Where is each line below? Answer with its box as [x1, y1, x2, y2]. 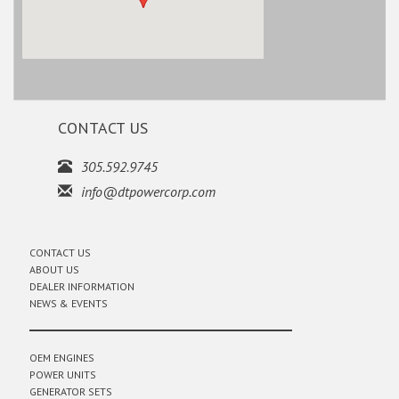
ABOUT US [29, 263, 79, 276]
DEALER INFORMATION [29, 280, 134, 293]
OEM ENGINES [29, 351, 94, 364]
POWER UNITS [29, 368, 96, 381]
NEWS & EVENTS [29, 297, 108, 310]
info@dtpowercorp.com [81, 183, 216, 200]
